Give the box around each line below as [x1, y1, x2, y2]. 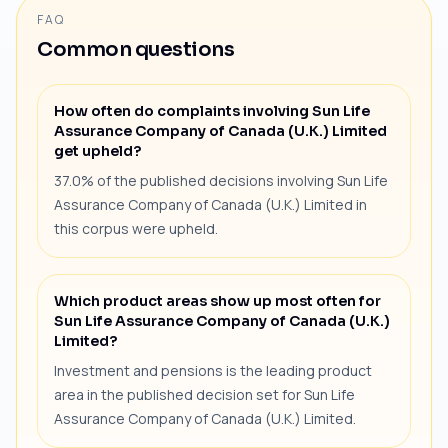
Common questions [37, 36, 234, 62]
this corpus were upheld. [54, 218, 218, 238]
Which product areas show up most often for [54, 291, 381, 310]
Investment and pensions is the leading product [54, 360, 372, 380]
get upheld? [54, 141, 141, 160]
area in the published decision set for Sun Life [54, 384, 355, 404]
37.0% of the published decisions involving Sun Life [54, 170, 388, 190]
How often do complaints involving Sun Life [54, 101, 370, 120]
